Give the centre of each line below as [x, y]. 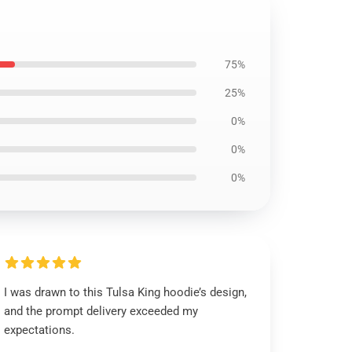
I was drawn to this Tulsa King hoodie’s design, [126, 292]
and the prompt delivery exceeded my [101, 311]
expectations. [40, 330]
